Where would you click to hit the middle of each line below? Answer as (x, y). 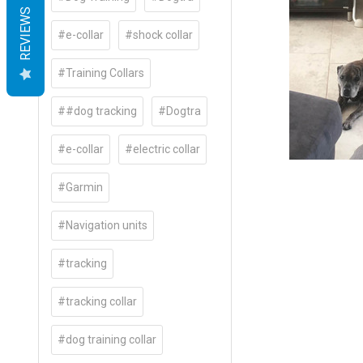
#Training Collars (101, 73)
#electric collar (163, 149)
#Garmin (81, 187)
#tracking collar (98, 301)
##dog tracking (98, 111)
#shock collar (159, 34)
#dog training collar (107, 339)
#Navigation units (103, 225)
